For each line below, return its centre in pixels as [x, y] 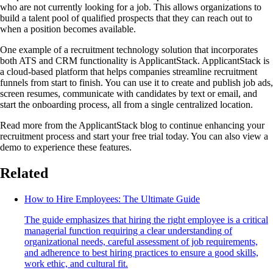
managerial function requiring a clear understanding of [128, 231]
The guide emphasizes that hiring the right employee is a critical [146, 220]
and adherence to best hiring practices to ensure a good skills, [141, 253]
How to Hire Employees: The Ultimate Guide [112, 199]
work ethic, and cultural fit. [76, 264]
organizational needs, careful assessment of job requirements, [141, 242]
